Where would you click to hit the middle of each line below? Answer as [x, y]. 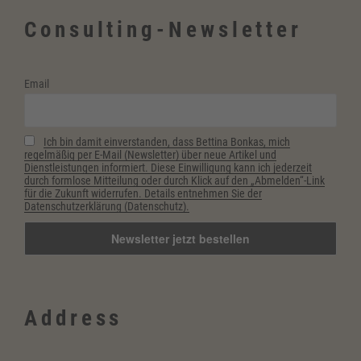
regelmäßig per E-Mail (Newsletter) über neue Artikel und [150, 155]
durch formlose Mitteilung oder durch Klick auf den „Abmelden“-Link [174, 181]
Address [74, 318]
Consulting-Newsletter [164, 29]
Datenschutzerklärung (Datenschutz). [107, 207]
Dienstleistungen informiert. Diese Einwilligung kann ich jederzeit [168, 168]
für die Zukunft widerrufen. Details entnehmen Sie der [143, 194]
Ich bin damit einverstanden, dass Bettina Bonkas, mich [166, 142]
